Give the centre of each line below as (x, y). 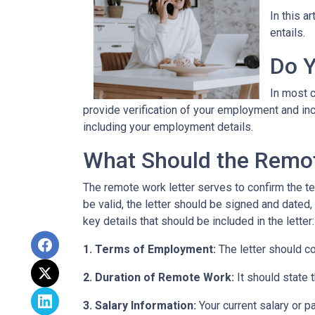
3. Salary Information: (140, 306)
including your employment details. (168, 127)
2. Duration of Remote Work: (159, 277)
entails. (288, 33)
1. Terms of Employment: (149, 249)
